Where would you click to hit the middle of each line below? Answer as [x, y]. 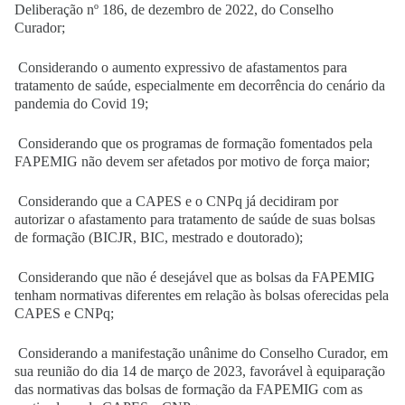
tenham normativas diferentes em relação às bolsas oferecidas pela [202, 295]
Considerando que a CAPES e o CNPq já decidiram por [176, 201]
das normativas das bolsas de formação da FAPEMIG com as [188, 389]
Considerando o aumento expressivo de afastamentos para [181, 67]
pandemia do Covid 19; [83, 104]
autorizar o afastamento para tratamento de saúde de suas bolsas [195, 219]
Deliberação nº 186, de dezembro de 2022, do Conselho [174, 9]
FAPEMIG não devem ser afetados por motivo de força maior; [194, 161]
